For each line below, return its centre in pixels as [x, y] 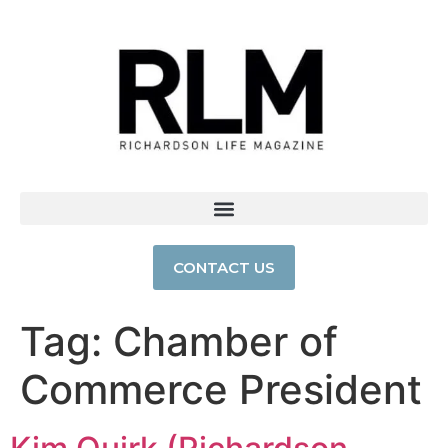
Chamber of [225, 342]
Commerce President [221, 390]
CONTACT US [224, 268]
